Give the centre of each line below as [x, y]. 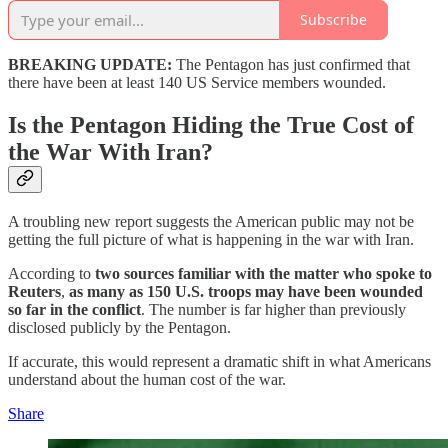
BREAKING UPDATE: [90, 64]
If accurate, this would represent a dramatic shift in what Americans [219, 361]
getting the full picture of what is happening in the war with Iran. [211, 239]
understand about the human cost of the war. [147, 379]
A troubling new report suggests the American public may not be [211, 221]
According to [51, 273]
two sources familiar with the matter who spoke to [263, 273]
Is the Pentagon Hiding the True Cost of [211, 124]
